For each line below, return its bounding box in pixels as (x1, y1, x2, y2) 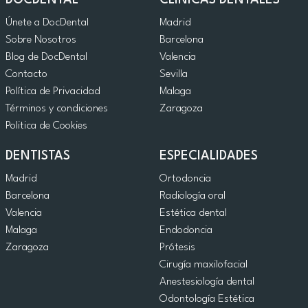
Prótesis (159, 242, 195, 254)
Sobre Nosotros (5, 34, 76, 46)
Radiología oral (159, 190, 225, 202)
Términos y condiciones (5, 103, 108, 115)
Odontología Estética (159, 294, 254, 305)
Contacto (5, 69, 47, 80)
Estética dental (159, 208, 227, 219)
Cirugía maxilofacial (159, 259, 247, 271)
